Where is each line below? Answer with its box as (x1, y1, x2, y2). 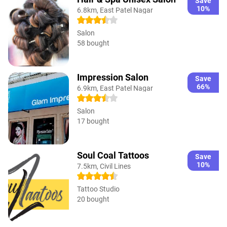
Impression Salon (77, 71, 148, 83)
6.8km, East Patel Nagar (77, 6, 153, 14)
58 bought (77, 39, 109, 47)
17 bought (77, 117, 109, 125)
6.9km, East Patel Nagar (77, 84, 153, 92)
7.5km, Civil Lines (77, 162, 131, 170)
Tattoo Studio (77, 184, 120, 193)
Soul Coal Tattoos (77, 149, 149, 161)
